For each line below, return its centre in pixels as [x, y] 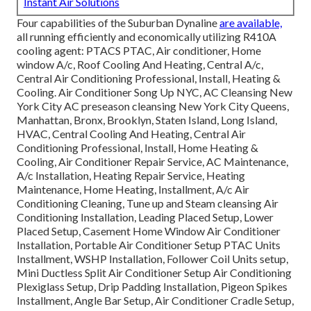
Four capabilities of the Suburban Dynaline [118, 22]
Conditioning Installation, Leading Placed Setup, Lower [145, 217]
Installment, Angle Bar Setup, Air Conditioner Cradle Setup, [155, 300]
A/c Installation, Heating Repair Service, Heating [131, 175]
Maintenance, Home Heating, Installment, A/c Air [133, 189]
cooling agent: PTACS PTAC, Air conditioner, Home [139, 50]
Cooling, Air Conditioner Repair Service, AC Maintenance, [152, 161]
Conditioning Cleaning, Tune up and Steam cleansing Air [148, 203]
